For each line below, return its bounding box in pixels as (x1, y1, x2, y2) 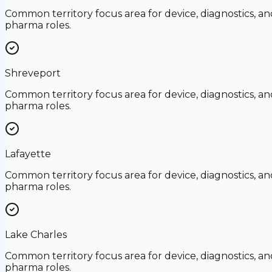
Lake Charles (5, 228, 67, 240)
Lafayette (5, 148, 51, 160)
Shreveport (5, 67, 61, 79)
